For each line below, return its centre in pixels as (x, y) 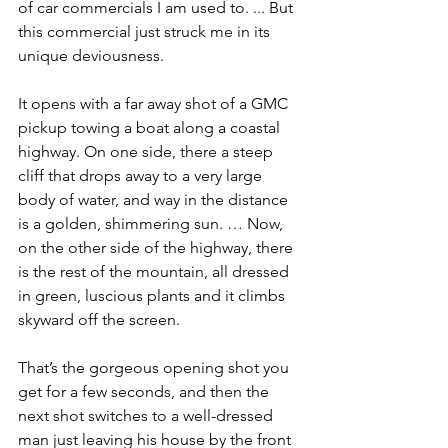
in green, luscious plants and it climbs (153, 295)
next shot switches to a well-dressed (147, 415)
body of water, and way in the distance (155, 199)
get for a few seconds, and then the (145, 391)
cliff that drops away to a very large (142, 175)
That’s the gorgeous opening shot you (155, 367)
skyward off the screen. (99, 319)
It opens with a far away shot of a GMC (155, 103)
